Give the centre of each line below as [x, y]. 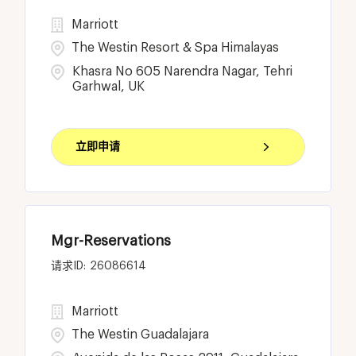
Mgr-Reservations [111, 240]
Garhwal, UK [109, 86]
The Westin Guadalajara [141, 334]
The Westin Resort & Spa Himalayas [176, 47]
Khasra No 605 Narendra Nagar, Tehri [183, 71]
